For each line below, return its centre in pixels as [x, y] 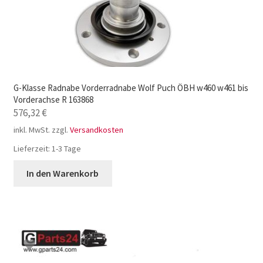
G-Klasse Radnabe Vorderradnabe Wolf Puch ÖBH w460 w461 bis [131, 87]
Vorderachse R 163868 [53, 99]
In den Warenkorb [63, 173]
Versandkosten [96, 129]
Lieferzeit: [32, 149]
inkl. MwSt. [31, 129]
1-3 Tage [66, 149]
